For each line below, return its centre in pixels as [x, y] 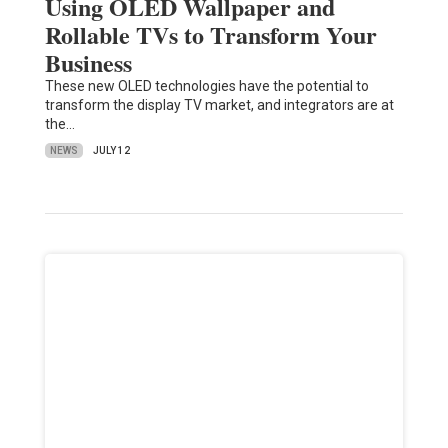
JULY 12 [111, 151]
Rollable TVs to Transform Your [210, 35]
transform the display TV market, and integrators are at [219, 105]
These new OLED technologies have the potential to [206, 86]
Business [88, 63]
